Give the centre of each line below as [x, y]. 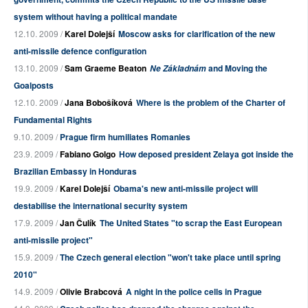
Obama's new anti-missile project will [186, 188]
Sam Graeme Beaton [106, 68]
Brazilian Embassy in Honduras [75, 171]
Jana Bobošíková [99, 102]
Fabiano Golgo [88, 154]
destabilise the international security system [101, 206]
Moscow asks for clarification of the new [197, 34]
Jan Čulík [78, 223]
